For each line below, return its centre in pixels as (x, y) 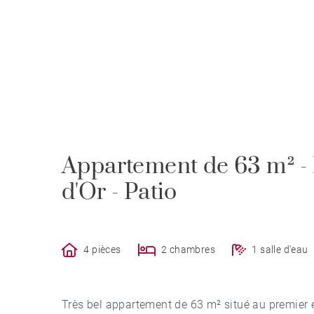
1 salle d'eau (280, 250)
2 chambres (189, 250)
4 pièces (102, 250)
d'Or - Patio (120, 192)
